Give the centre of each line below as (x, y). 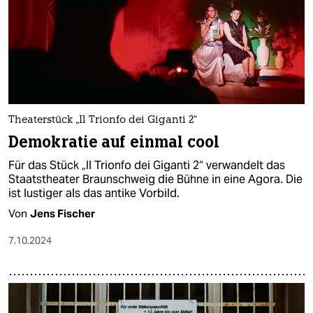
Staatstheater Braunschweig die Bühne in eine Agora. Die (155, 179)
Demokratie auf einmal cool (114, 142)
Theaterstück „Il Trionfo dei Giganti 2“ (103, 120)
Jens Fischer (63, 213)
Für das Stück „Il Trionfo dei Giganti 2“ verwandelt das (147, 165)
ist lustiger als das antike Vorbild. (94, 193)
